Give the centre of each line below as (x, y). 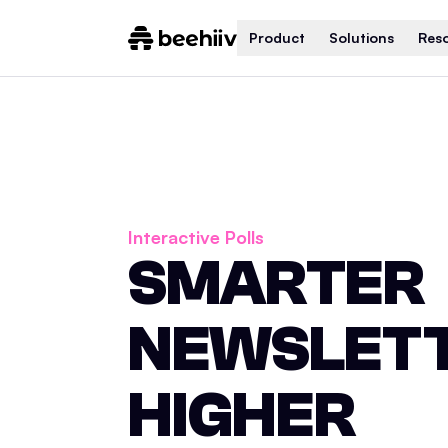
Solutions (361, 37)
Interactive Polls (196, 237)
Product (276, 37)
